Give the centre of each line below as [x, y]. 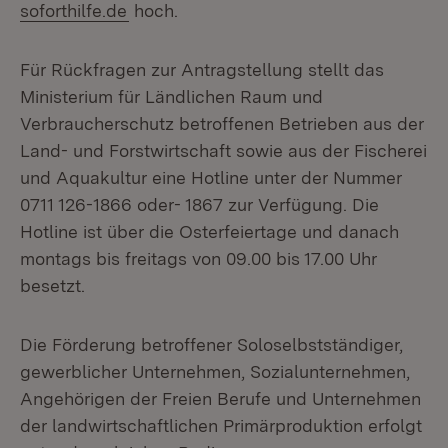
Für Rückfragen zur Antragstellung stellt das [202, 69]
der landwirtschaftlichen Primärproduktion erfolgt [221, 425]
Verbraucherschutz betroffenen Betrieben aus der [222, 123]
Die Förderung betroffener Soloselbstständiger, [211, 344]
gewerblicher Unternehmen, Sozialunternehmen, [215, 371]
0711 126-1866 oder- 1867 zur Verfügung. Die [199, 204]
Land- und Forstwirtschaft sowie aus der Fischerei [223, 150]
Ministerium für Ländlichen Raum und [171, 96]
